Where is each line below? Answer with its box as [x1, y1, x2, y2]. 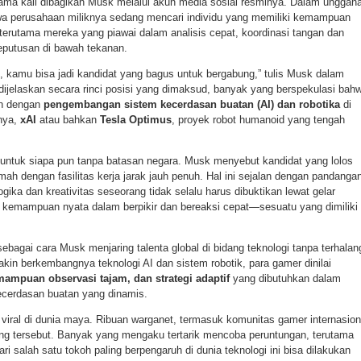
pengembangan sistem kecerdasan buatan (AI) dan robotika [44, 98, 340, 110]
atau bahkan [36, 114, 100, 126]
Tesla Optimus [100, 114, 172, 126]
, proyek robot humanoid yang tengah [172, 114, 345, 126]
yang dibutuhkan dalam [230, 272, 341, 284]
